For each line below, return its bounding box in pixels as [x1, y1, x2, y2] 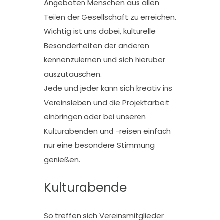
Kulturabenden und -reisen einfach [44, 126, 171, 137]
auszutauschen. [44, 69, 102, 80]
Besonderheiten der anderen [44, 40, 149, 51]
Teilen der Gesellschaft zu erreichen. [44, 12, 176, 23]
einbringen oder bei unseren [44, 111, 146, 122]
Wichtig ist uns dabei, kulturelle [44, 26, 156, 37]
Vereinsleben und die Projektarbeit [44, 97, 169, 108]
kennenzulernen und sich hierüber [44, 55, 165, 65]
